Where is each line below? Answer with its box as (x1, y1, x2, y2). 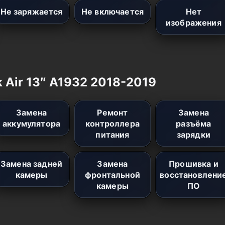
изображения (166, 17, 221, 28)
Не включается (81, 6, 144, 17)
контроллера (85, 118, 140, 129)
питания (95, 129, 130, 140)
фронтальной (85, 169, 140, 180)
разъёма (176, 118, 211, 129)
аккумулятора (3, 118, 61, 129)
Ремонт (97, 107, 128, 118)
